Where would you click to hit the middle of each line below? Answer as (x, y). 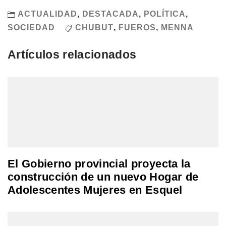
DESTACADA (110, 14)
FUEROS (137, 28)
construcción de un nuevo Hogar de (103, 177)
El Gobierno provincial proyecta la (99, 164)
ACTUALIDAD (47, 14)
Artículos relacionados (72, 55)
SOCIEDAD (31, 28)
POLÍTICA (165, 14)
